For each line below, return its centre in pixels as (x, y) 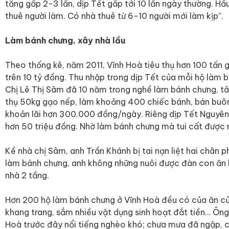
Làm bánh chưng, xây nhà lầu (65, 40)
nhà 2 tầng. (27, 175)
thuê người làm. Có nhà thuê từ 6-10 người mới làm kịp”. (114, 16)
